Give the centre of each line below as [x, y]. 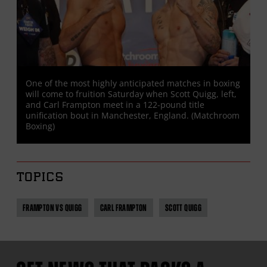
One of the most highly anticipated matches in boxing [133, 83]
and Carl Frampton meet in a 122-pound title [115, 104]
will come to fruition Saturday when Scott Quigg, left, [131, 94]
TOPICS [40, 178]
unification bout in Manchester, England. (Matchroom [132, 115]
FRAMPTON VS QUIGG [52, 207]
